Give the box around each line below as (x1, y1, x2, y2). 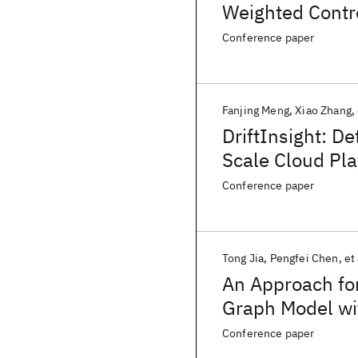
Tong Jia (222, 251, 265, 265)
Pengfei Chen (269, 251, 339, 265)
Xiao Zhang (295, 103, 352, 117)
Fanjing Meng (222, 103, 289, 117)
